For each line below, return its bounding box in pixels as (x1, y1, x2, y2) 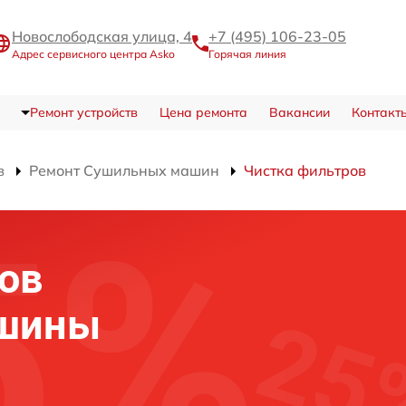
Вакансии (268, 104, 330, 121)
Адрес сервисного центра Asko (12, 47, 175, 62)
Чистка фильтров (244, 161, 366, 180)
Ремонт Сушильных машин (29, 161, 219, 180)
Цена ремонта (159, 104, 247, 121)
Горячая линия (208, 47, 286, 62)
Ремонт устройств (29, 104, 138, 121)
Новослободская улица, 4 (12, 27, 192, 46)
